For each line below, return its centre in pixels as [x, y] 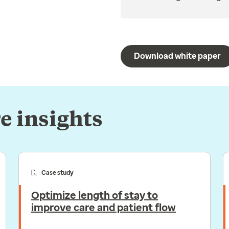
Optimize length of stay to [95, 195]
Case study [58, 173]
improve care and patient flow [104, 208]
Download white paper [177, 56]
